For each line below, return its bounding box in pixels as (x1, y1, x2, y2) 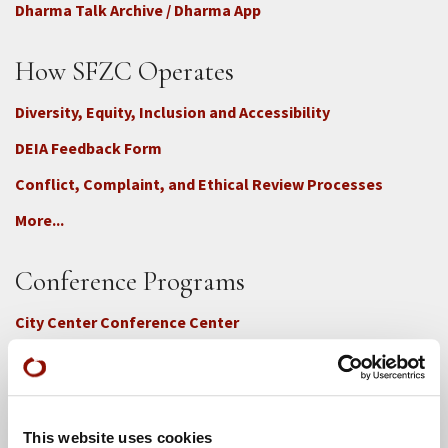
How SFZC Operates (15, 54, 234, 88)
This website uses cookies (23, 428, 213, 446)
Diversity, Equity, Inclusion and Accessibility (15, 101, 330, 122)
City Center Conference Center (15, 311, 239, 332)
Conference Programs (15, 264, 245, 298)
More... (15, 209, 64, 230)
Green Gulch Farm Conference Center (15, 347, 285, 368)
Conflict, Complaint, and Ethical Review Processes (15, 173, 383, 194)
